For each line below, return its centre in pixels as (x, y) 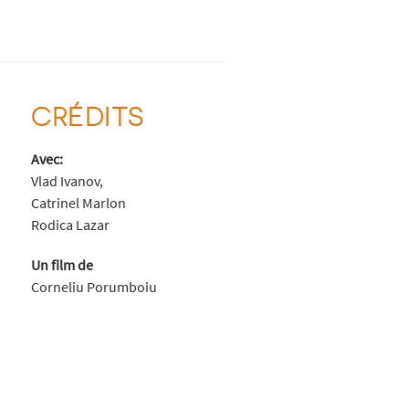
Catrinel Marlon (78, 202)
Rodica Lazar (70, 224)
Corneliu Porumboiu (94, 286)
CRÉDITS (87, 115)
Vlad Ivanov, (67, 180)
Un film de (62, 264)
